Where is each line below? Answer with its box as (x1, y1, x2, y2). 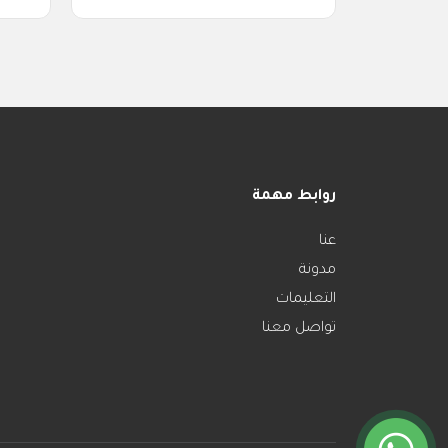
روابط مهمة (252, 183, 336, 205)
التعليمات (276, 286, 336, 308)
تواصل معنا (262, 315, 336, 337)
